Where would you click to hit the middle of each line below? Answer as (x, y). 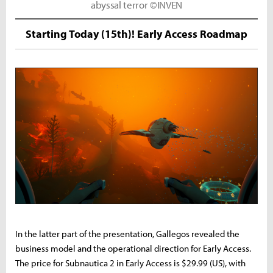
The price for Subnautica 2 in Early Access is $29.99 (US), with (130, 263)
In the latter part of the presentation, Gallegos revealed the (127, 233)
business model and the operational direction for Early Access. (133, 248)
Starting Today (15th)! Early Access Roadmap (136, 34)
